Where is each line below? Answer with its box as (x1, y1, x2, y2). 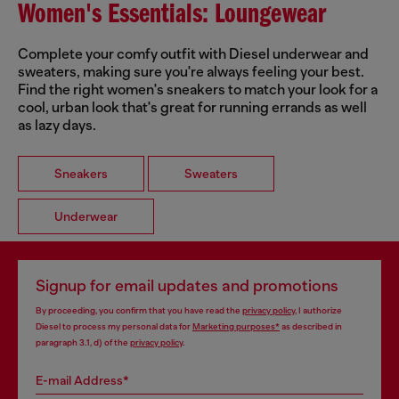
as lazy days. (18, 118, 96, 134)
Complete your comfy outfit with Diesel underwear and (18, 46, 369, 63)
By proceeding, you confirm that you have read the (36, 305, 242, 316)
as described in (280, 322, 342, 332)
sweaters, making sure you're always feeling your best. (18, 64, 364, 81)
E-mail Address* (36, 373, 129, 388)
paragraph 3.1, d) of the (36, 338, 130, 348)
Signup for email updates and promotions (36, 277, 338, 296)
